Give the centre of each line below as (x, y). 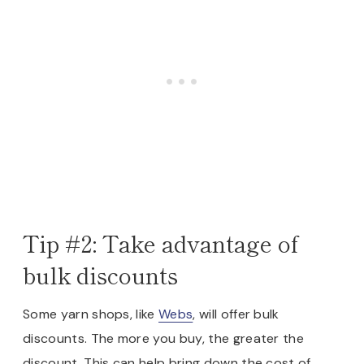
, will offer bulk (236, 314)
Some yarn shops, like (91, 314)
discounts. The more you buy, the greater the (164, 338)
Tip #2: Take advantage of (161, 243)
